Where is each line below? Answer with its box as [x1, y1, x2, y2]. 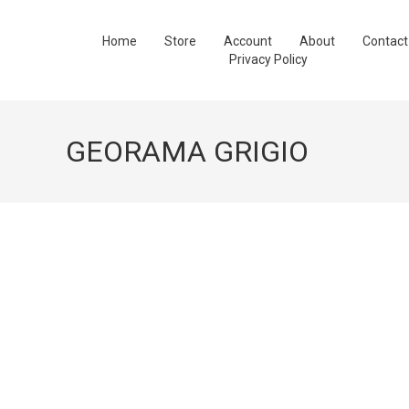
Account [224, 34, 273, 48]
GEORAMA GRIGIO [66, 134, 309, 169]
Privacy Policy [229, 52, 309, 67]
